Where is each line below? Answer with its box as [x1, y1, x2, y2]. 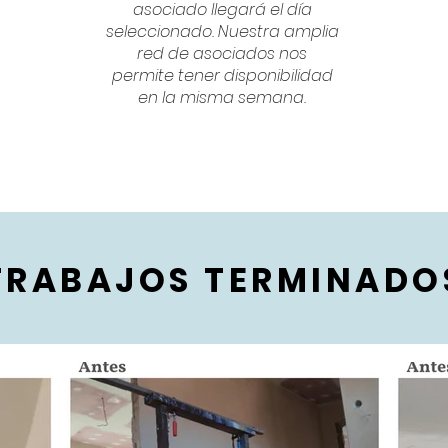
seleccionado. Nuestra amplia [105, 20, 339, 43]
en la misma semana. [138, 86, 307, 109]
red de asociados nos [137, 42, 308, 65]
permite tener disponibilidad [111, 64, 333, 87]
